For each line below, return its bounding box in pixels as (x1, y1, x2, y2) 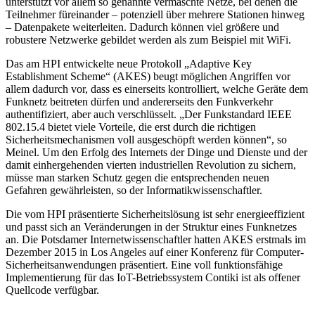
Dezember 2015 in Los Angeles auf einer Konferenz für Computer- (6, 245, 304, 258)
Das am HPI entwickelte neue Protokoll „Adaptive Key (6, 57, 252, 70)
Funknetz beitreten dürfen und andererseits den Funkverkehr (6, 95, 273, 108)
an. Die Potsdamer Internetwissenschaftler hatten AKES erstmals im (6, 233, 306, 245)
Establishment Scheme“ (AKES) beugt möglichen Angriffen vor (6, 70, 290, 82)
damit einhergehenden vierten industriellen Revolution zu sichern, (6, 158, 296, 171)
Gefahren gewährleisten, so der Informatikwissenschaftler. (6, 184, 262, 196)
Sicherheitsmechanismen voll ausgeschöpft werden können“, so (6, 133, 287, 146)
